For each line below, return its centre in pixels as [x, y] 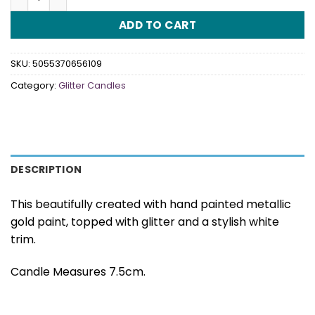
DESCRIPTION [46, 170]
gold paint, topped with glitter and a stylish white [145, 222]
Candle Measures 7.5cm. [78, 271]
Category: [34, 86]
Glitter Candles [92, 86]
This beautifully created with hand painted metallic [151, 205]
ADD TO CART [157, 25]
